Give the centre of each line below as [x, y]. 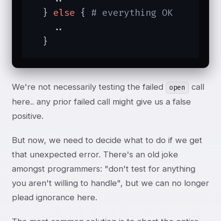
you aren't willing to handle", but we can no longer [110, 183]
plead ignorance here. [55, 197]
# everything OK [132, 13]
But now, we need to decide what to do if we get [107, 140]
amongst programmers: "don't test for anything [104, 168]
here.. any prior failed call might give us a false [101, 101]
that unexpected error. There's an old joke [95, 154]
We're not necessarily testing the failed [89, 87]
